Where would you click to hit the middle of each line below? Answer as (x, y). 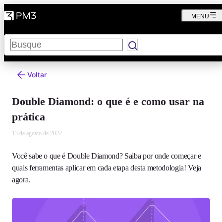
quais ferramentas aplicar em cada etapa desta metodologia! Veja (107, 168)
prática (28, 117)
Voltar (37, 75)
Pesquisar (20, 38)
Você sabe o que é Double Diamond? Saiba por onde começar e (107, 156)
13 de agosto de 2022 (37, 133)
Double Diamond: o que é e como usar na (108, 101)
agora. (21, 180)
